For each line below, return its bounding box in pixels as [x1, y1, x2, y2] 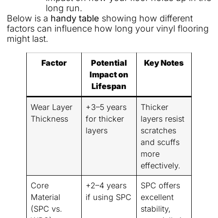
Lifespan [91, 81, 127, 91]
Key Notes [144, 58, 184, 68]
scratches [141, 126, 177, 136]
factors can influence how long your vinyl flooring [7, 23, 209, 34]
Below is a [7, 13, 51, 24]
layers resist [141, 114, 185, 124]
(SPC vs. [31, 204, 63, 214]
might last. [7, 34, 48, 44]
